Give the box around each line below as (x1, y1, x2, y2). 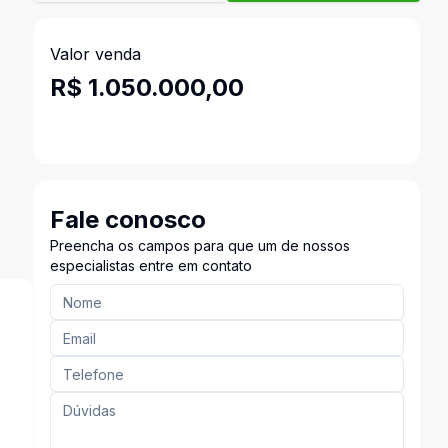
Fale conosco (49, 205, 206, 234)
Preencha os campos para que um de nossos (49, 237, 350, 254)
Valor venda (49, 44, 141, 64)
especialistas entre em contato (49, 257, 252, 274)
